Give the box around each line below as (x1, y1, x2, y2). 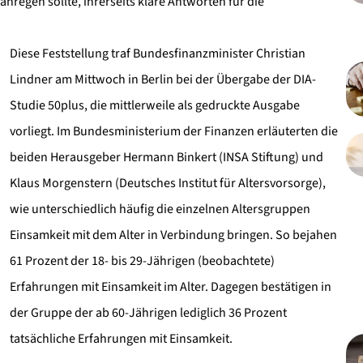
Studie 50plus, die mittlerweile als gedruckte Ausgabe (10, 96, 300, 114)
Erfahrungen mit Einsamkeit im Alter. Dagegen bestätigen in (10, 278, 331, 296)
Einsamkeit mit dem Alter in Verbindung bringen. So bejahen (10, 226, 337, 244)
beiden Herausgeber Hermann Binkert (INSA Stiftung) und (10, 148, 323, 166)
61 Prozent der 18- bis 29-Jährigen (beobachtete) (10, 252, 275, 270)
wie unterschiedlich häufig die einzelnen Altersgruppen (10, 200, 310, 218)
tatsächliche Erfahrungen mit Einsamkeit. (10, 330, 233, 348)
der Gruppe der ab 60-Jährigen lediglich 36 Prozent (10, 304, 287, 322)
